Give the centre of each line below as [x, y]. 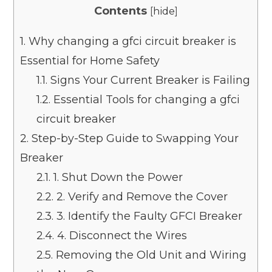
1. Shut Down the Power [117, 178]
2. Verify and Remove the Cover [141, 197]
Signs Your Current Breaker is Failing [149, 80]
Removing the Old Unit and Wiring [150, 255]
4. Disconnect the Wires [121, 236]
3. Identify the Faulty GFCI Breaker [148, 216]
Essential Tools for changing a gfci [145, 100]
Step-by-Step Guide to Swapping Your [134, 139]
